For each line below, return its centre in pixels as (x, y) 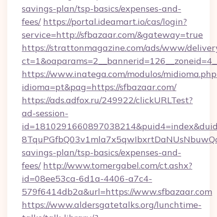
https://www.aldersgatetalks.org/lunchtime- (112, 205)
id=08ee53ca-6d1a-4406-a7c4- (87, 178)
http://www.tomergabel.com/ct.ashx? (118, 165)
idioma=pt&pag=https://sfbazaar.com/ (99, 87)
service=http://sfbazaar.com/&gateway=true (112, 35)
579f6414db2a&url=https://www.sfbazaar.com (117, 192)
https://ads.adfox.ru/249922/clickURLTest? (107, 100)
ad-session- (45, 113)
